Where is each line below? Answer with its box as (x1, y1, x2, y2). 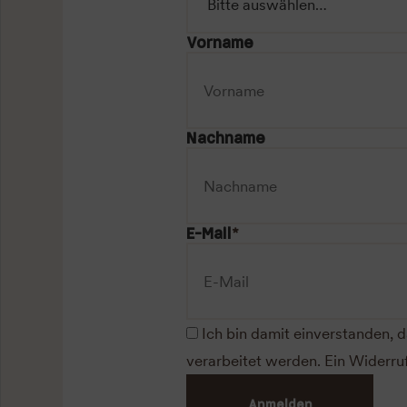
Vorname (186, 33, 253, 53)
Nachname (186, 128, 265, 148)
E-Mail (186, 223, 232, 243)
